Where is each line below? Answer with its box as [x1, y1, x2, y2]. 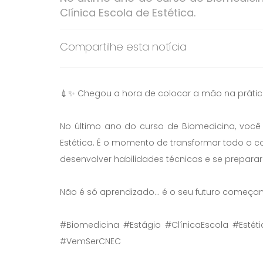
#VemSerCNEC [60, 235, 121, 247]
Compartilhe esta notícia [60, 39, 187, 55]
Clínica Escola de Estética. [60, 5, 195, 21]
